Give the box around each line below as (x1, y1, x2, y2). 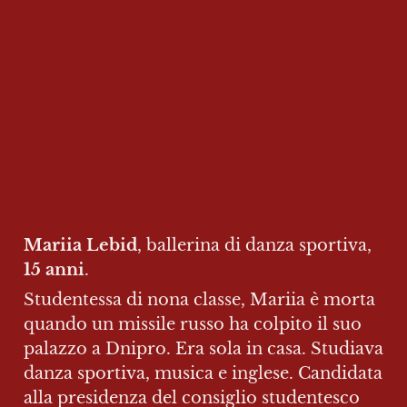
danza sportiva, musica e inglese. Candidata (24, 362, 382, 383)
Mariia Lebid (24, 234, 137, 255)
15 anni (24, 259, 84, 280)
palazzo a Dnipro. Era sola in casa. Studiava (24, 338, 383, 359)
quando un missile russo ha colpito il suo (24, 313, 362, 334)
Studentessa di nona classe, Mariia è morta (24, 289, 375, 310)
